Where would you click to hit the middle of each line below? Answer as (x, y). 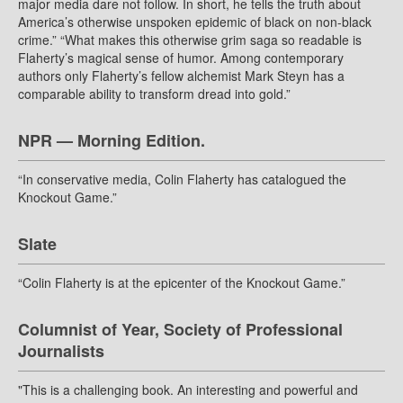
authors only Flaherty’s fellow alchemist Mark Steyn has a (181, 76)
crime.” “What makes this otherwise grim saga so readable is (190, 40)
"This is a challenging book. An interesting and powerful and (188, 390)
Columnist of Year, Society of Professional (180, 330)
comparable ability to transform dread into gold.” (154, 94)
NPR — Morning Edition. (112, 141)
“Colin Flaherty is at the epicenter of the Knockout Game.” (182, 283)
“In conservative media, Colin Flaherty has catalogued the (182, 179)
